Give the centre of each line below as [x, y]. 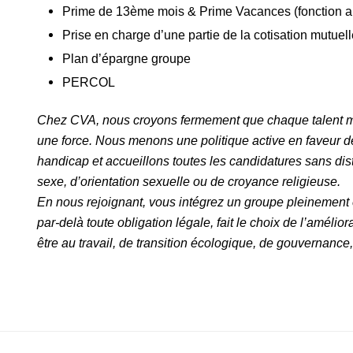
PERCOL [89, 82]
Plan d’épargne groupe [127, 58]
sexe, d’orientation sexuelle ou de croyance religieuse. [189, 182]
